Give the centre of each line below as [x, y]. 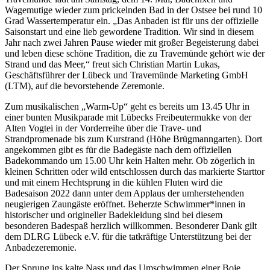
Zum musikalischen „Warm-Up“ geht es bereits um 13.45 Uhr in [127, 106]
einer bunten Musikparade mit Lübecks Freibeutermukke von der [128, 117]
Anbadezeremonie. [41, 247]
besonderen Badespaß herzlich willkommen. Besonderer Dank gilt [131, 225]
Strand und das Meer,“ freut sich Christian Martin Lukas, [112, 64]
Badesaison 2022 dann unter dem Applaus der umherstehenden [124, 193]
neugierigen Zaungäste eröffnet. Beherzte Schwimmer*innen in [125, 204]
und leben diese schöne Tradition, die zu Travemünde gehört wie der [135, 53]
